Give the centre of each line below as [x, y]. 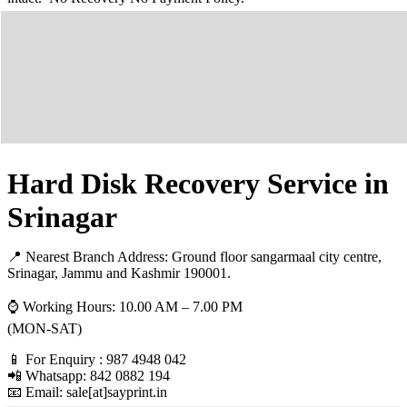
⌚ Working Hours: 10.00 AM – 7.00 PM [125, 307]
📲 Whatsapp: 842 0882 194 [89, 376]
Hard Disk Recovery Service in [198, 184]
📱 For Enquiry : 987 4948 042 [97, 360]
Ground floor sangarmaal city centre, [277, 257]
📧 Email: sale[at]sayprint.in [87, 392]
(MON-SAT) [45, 329]
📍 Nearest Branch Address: [89, 257]
